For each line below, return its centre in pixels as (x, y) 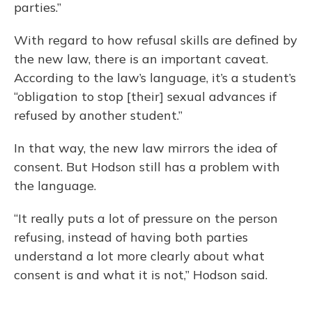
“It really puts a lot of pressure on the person (146, 219)
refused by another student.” (98, 116)
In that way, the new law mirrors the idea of (146, 148)
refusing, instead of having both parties (131, 237)
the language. (55, 186)
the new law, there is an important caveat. (141, 59)
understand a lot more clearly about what (139, 256)
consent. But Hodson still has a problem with (147, 167)
